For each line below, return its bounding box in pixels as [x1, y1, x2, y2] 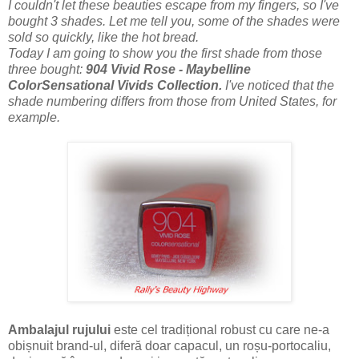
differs [111, 94, 145, 108]
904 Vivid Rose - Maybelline [86, 62, 251, 76]
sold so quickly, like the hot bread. [8, 30, 199, 44]
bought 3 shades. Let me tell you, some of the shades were [8, 14, 340, 28]
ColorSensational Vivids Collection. [8, 78, 225, 92]
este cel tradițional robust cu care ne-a [111, 322, 329, 337]
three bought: [8, 62, 86, 76]
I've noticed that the [225, 78, 334, 92]
